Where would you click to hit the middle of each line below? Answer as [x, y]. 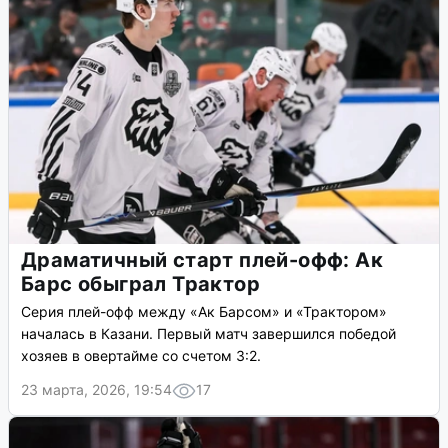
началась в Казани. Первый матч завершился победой [208, 334]
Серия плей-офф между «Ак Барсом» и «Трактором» [204, 312]
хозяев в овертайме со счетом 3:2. [141, 356]
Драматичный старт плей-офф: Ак [202, 260]
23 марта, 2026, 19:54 [96, 390]
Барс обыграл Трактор [140, 284]
